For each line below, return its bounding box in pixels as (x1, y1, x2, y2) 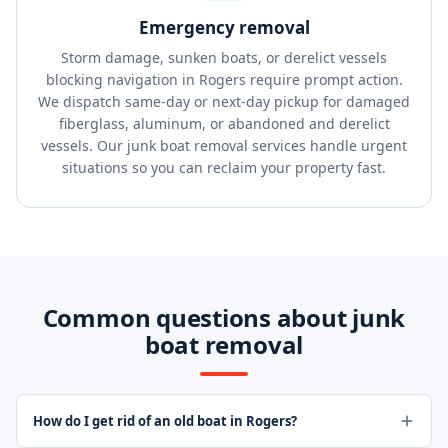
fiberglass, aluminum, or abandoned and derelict (58, 114, 390, 133)
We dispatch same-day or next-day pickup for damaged (38, 92, 410, 111)
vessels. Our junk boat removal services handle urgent (41, 136, 407, 155)
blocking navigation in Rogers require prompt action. (45, 70, 403, 89)
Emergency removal (138, 16, 310, 39)
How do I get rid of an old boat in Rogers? (33, 412, 297, 430)
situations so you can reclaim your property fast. (62, 158, 386, 177)
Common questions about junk (42, 301, 406, 334)
